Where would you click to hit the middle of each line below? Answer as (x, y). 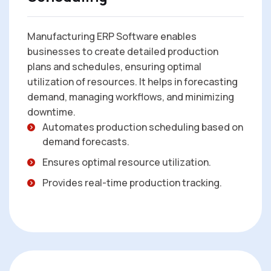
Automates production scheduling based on (143, 127)
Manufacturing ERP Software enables (112, 37)
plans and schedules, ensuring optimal (114, 67)
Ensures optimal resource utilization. (127, 162)
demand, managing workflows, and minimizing (131, 97)
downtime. (51, 112)
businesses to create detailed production (123, 52)
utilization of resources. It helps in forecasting (132, 82)
